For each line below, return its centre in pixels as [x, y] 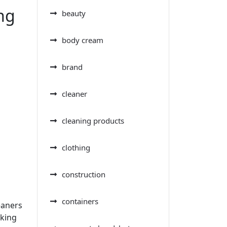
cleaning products [93, 120]
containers [80, 201]
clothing [76, 147]
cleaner [74, 93]
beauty [74, 13]
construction [84, 174]
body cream [83, 40]
